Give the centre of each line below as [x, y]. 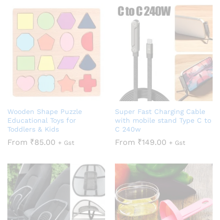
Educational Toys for [42, 120]
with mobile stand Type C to [163, 120]
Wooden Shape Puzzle [45, 111]
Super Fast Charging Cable [160, 111]
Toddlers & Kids [33, 129]
